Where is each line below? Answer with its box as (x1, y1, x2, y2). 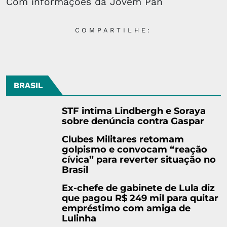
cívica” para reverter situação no (62, 154, 216, 165)
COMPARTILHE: (74, 26, 153, 34)
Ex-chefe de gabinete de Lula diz (62, 182, 215, 193)
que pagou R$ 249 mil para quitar (62, 192, 218, 203)
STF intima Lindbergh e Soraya (62, 105, 206, 116)
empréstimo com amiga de (62, 202, 191, 213)
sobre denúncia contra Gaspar (62, 115, 204, 126)
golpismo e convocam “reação (62, 143, 207, 155)
